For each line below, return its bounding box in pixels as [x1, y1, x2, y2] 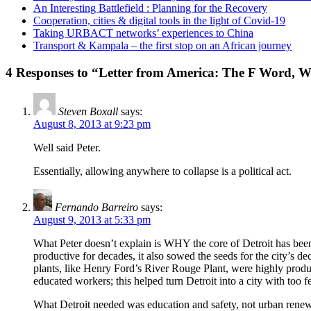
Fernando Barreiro [55, 201, 138, 214]
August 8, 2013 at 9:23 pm [33, 118, 151, 131]
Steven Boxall [58, 106, 118, 118]
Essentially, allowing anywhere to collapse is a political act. [33, 165, 292, 178]
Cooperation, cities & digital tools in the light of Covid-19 [33, 14, 285, 26]
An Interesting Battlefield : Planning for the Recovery [33, 1, 267, 14]
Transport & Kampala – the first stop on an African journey [33, 39, 292, 51]
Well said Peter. [33, 142, 101, 154]
